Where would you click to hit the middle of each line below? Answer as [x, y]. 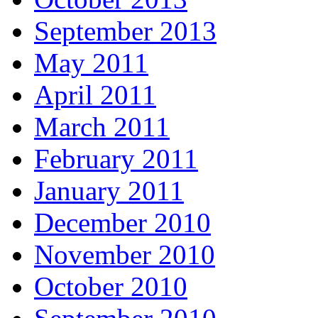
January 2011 [109, 191]
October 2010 [111, 287]
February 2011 [116, 159]
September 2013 [125, 31]
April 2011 [95, 95]
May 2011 [91, 63]
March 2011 [102, 127]
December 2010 [122, 223]
